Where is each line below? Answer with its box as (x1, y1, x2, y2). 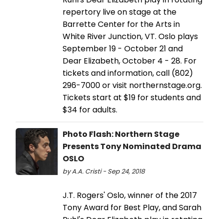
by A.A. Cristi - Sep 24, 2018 (63, 167, 145, 175)
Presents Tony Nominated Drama (63, 140, 201, 152)
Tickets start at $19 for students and (63, 91, 201, 103)
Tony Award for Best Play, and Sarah (63, 201, 201, 213)
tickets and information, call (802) (63, 67, 193, 79)
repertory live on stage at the (63, 6, 176, 18)
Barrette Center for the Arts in (63, 18, 180, 30)
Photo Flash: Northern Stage (63, 128, 179, 140)
